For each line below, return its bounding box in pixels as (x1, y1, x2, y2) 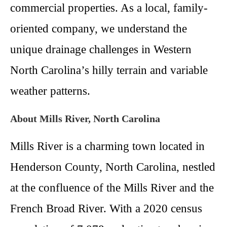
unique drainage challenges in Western (10, 43, 192, 56)
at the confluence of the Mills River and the (10, 181, 214, 194)
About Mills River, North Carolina (10, 113, 160, 124)
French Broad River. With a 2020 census (10, 202, 202, 215)
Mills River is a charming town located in (10, 140, 205, 153)
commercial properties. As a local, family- (10, 2, 208, 14)
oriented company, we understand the (10, 22, 187, 35)
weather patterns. (10, 85, 90, 97)
